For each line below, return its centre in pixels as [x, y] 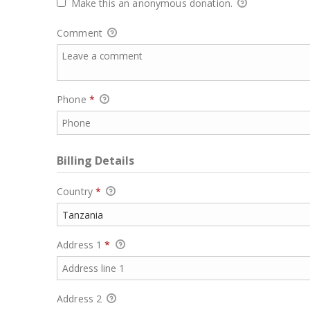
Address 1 [81, 245]
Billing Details [95, 160]
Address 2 [81, 298]
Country [76, 191]
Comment [81, 33]
